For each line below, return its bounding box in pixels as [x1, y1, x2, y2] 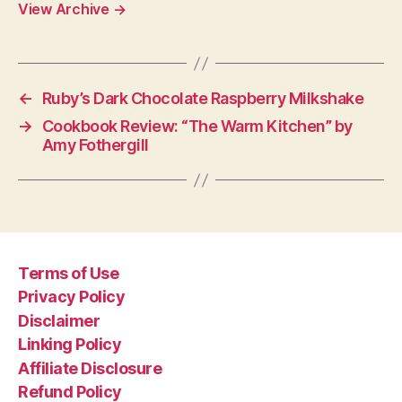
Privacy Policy [18, 287, 126, 307]
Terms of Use [18, 263, 119, 283]
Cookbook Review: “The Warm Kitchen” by [41, 117, 353, 136]
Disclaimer [18, 310, 100, 330]
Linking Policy [18, 335, 122, 354]
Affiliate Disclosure [18, 358, 162, 378]
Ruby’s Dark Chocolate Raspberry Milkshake [41, 89, 364, 109]
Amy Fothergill [41, 135, 149, 155]
